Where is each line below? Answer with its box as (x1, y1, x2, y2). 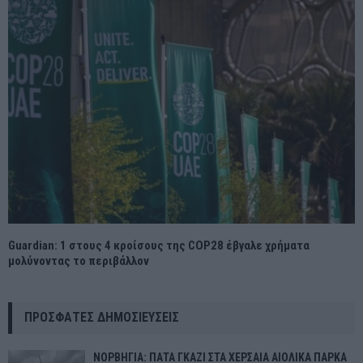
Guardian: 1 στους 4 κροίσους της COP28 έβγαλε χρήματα (8, 238, 310, 254)
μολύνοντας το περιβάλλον (8, 254, 149, 269)
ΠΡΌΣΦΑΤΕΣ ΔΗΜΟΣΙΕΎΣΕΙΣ (24, 310, 179, 326)
